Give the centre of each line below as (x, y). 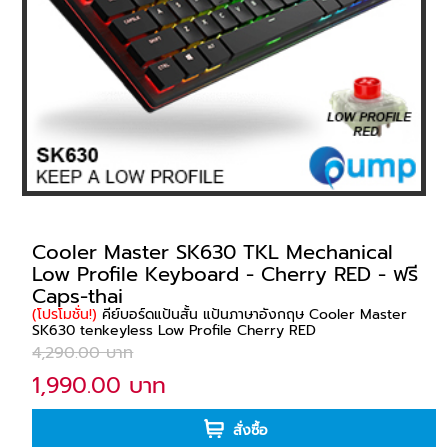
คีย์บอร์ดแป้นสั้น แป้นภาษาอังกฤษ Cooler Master (252, 314)
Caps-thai (78, 295)
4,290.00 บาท (83, 352)
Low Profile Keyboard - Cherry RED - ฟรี (225, 273)
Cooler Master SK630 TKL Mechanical (213, 251)
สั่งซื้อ (250, 430)
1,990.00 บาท (99, 385)
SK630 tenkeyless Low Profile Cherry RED (174, 330)
